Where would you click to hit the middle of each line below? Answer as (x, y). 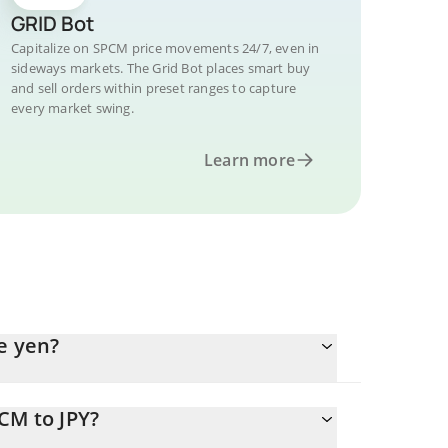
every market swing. (72, 108)
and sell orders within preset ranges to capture (154, 88)
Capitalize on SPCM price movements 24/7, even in (165, 48)
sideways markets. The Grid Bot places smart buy (161, 68)
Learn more (249, 160)
